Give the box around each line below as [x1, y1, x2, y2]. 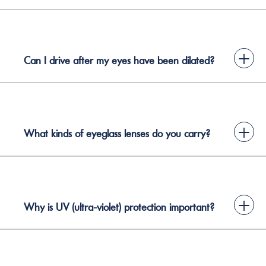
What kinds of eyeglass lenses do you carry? [24, 127, 210, 140]
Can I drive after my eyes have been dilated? [24, 53, 214, 67]
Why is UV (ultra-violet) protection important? [24, 200, 214, 214]
